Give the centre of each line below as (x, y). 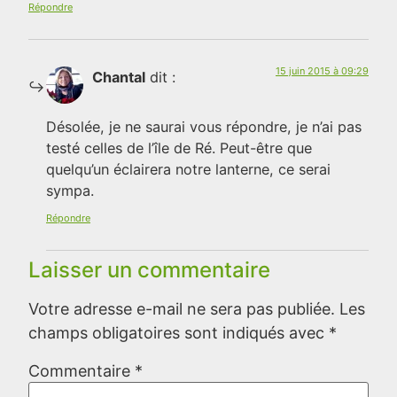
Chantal (119, 77)
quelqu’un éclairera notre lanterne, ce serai (188, 169)
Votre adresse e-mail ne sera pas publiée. (182, 309)
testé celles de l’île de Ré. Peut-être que (179, 148)
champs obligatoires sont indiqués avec (179, 333)
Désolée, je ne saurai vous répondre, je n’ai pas (204, 126)
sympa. (70, 190)
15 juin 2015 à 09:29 (322, 70)
